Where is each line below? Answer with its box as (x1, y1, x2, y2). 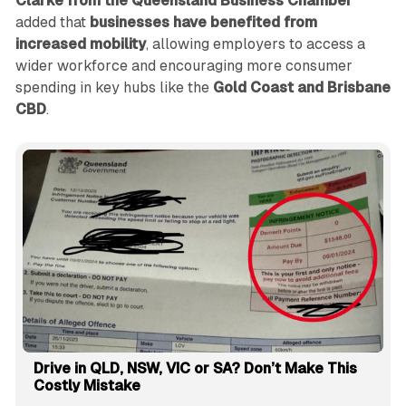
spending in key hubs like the (14, 79, 213, 97)
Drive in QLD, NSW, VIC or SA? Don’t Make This (33, 360, 357, 378)
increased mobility (14, 35, 146, 53)
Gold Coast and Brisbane (212, 79, 391, 97)
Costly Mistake (33, 377, 140, 395)
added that (14, 14, 90, 32)
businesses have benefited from (89, 14, 317, 32)
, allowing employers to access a (145, 35, 365, 53)
